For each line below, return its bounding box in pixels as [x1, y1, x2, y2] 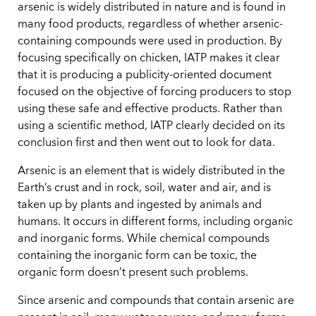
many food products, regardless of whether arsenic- [18, 19, 283, 31]
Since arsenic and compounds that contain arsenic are [18, 296, 294, 308]
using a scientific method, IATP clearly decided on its [18, 121, 285, 133]
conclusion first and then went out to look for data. [18, 138, 275, 150]
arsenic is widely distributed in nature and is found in [18, 2, 286, 14]
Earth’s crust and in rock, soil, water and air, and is [18, 183, 271, 195]
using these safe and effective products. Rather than [18, 104, 282, 116]
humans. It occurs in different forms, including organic [18, 217, 293, 229]
